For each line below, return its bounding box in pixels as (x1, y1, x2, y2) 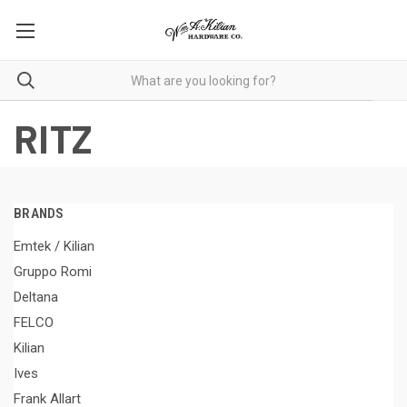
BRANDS (14, 205, 65, 222)
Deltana (14, 288, 58, 305)
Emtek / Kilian (14, 237, 94, 254)
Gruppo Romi (14, 263, 92, 280)
